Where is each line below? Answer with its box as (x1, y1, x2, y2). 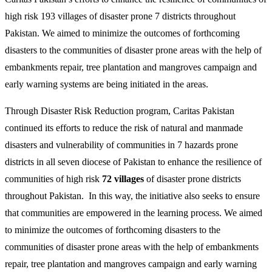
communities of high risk (5, 174, 100, 184)
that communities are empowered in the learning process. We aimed (5, 208, 262, 218)
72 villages (100, 174, 144, 184)
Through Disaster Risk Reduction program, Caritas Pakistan (5, 106, 234, 116)
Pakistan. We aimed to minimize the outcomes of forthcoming (5, 28, 240, 38)
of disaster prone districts (144, 174, 241, 184)
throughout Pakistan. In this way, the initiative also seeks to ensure (5, 191, 260, 201)
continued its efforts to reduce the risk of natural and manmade (5, 123, 243, 133)
